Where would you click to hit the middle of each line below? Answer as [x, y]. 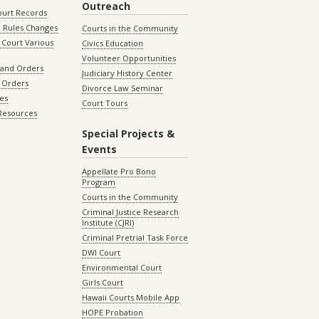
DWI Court [101, 253]
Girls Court [102, 283]
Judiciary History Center [127, 73]
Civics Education [112, 43]
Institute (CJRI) [108, 223]
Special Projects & [128, 134]
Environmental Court [121, 268]
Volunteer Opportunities [129, 58]
